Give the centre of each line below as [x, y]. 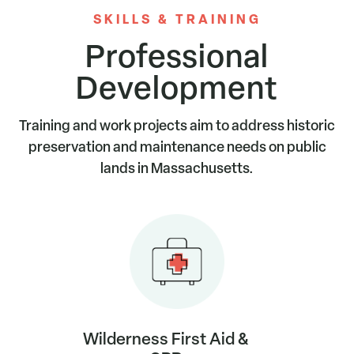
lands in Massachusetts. [177, 168]
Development [177, 87]
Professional [177, 56]
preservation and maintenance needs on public [177, 147]
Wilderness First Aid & [165, 339]
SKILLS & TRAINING [177, 19]
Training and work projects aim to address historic [177, 126]
